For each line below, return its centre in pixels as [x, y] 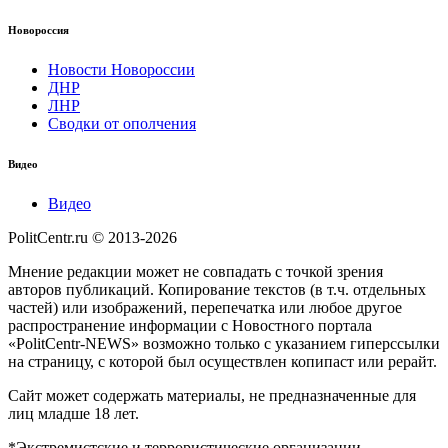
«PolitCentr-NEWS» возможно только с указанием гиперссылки [224, 343]
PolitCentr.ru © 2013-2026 [92, 237]
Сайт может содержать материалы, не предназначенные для [212, 395]
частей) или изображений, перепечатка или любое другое [205, 307]
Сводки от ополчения [122, 123]
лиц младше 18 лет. [73, 413]
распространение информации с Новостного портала [190, 325]
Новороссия [38, 30]
